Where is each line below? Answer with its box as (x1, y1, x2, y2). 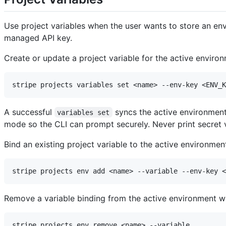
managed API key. (4, 32, 72, 43)
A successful (4, 106, 54, 117)
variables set (57, 108, 110, 117)
